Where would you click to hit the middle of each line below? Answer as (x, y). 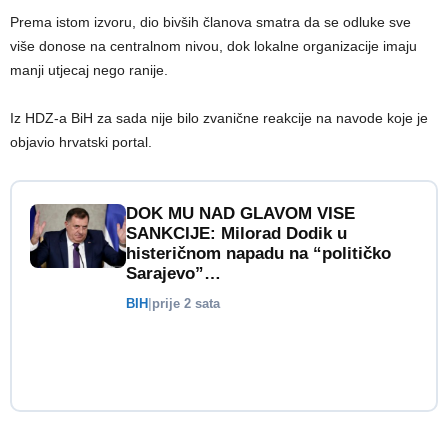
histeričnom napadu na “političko (258, 253)
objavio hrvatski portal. (81, 141)
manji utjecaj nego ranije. (89, 69)
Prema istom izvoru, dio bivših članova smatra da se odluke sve (210, 21)
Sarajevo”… (173, 273)
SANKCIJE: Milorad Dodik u (236, 233)
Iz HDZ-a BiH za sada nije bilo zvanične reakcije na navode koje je (219, 117)
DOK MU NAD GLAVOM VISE (240, 213)
